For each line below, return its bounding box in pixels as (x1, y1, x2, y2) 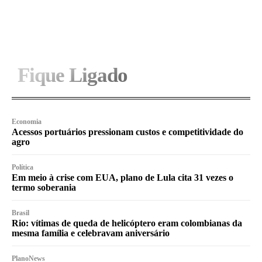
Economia (12, 118, 42, 126)
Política (12, 163, 33, 172)
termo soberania (12, 182, 76, 193)
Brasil (12, 209, 29, 218)
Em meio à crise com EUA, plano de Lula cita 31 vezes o (12, 173, 233, 183)
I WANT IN (114, 7, 148, 16)
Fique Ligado (18, 64, 127, 87)
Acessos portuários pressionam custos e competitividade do (12, 127, 243, 137)
